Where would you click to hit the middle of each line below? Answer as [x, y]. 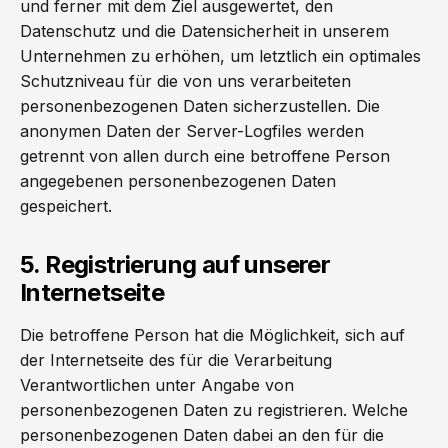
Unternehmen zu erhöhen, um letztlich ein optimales [220, 56]
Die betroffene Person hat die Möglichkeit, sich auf [212, 335]
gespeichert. [66, 206]
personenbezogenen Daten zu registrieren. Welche [214, 410]
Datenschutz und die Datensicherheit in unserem [204, 31]
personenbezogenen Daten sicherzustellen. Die [200, 106]
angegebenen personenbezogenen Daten [178, 181]
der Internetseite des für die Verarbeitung [176, 360]
